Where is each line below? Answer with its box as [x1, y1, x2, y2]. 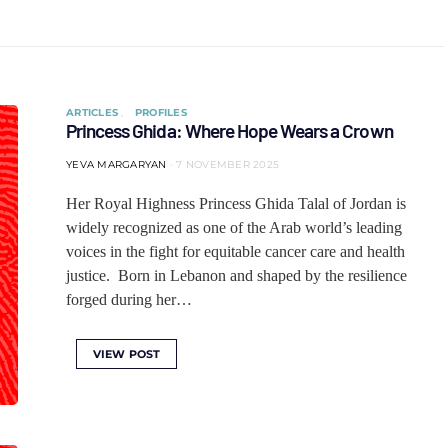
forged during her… [66, 291, 192, 308]
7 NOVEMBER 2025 [176, 158, 279, 171]
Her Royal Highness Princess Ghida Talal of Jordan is [66, 195, 406, 212]
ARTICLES [66, 106, 122, 119]
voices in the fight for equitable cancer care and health [66, 243, 405, 260]
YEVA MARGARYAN [66, 158, 167, 171]
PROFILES [134, 106, 187, 119]
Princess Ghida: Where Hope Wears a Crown [66, 119, 393, 142]
